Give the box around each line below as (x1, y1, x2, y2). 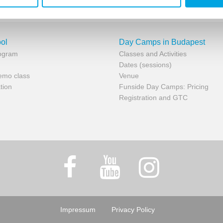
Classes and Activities (119, 49, 187, 58)
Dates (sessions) (119, 60, 172, 69)
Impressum (60, 205, 96, 214)
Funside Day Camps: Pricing (119, 82, 209, 91)
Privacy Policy (111, 205, 155, 214)
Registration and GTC (119, 93, 188, 102)
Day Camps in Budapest (119, 37, 205, 46)
